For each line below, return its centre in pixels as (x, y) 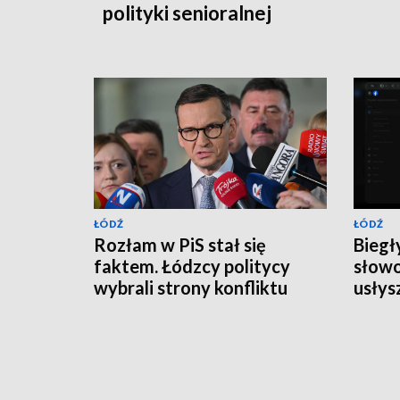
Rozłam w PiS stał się (180, 244)
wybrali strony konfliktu (191, 287)
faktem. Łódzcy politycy (192, 266)
